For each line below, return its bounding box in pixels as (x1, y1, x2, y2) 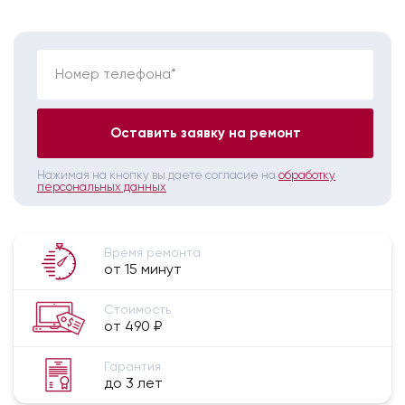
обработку (278, 167, 335, 182)
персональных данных (37, 179, 166, 193)
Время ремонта (104, 244, 201, 259)
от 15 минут (104, 259, 182, 278)
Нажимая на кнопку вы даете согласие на (37, 167, 278, 182)
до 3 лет (104, 373, 163, 391)
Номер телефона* (55, 65, 176, 82)
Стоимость (104, 301, 171, 316)
